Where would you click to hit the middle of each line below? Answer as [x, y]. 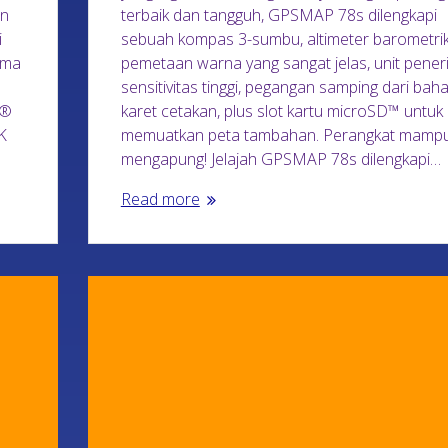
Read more [160, 198]
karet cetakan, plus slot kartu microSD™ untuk [281, 110]
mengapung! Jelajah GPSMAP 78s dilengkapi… [280, 158]
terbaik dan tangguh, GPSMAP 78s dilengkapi [278, 14]
